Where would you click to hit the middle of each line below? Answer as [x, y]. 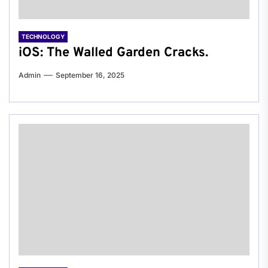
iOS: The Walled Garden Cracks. [113, 53]
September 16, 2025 [90, 75]
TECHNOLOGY [43, 37]
